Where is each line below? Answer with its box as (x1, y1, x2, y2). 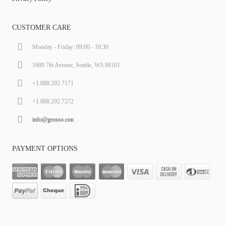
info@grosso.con (32, 116, 74, 123)
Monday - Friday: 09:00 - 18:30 (32, 43, 109, 50)
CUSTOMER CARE (12, 23, 72, 31)
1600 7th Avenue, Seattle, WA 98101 (32, 61, 121, 69)
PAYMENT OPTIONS (12, 144, 78, 152)
